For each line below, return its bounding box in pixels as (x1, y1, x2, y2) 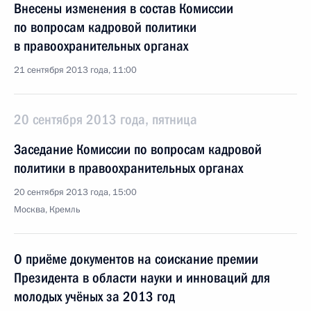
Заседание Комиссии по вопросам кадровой (14, 141, 262, 158)
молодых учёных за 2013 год (14, 288, 175, 305)
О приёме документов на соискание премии (14, 251, 258, 267)
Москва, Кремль (14, 203, 81, 216)
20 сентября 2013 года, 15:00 (14, 186, 137, 199)
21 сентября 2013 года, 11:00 (14, 64, 137, 76)
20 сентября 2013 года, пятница (14, 111, 197, 128)
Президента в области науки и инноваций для (14, 269, 270, 286)
